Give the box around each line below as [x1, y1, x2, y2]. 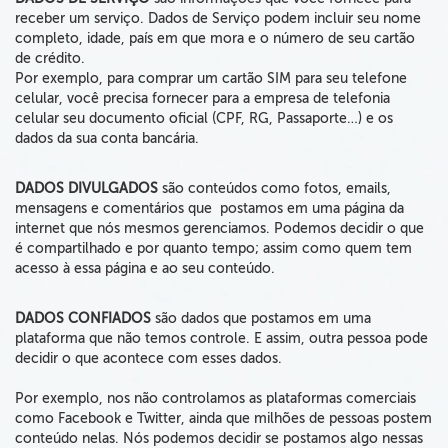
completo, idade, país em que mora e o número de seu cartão [15, 31, 415, 46]
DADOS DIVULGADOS [15, 181, 162, 196]
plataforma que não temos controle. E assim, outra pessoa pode [15, 331, 428, 346]
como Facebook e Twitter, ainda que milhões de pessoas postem [15, 411, 432, 426]
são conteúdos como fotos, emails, [162, 181, 391, 196]
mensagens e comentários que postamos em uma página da [15, 201, 404, 216]
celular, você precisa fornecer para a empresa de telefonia [15, 91, 390, 106]
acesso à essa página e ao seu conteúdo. [15, 261, 275, 276]
